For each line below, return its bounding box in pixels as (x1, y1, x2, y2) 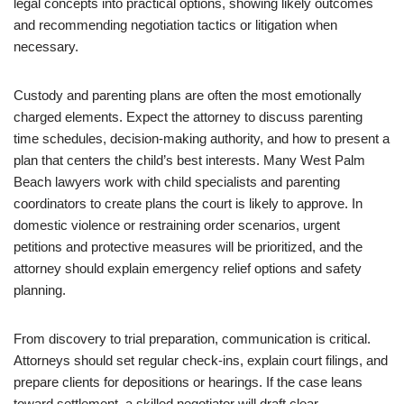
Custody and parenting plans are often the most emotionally (14, 87, 362, 103)
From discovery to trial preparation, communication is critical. (14, 331, 371, 346)
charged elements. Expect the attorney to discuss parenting (14, 109, 363, 124)
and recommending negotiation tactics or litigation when (14, 17, 337, 32)
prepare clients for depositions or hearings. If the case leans (14, 374, 363, 390)
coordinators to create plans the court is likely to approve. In (14, 196, 363, 211)
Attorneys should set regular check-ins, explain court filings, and (14, 353, 388, 368)
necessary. (14, 39, 78, 54)
